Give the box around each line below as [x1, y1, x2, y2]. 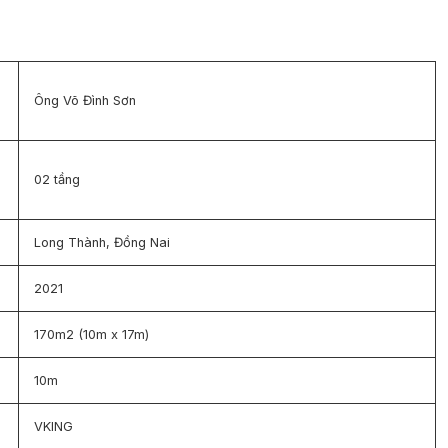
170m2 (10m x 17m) [34, 326, 149, 342]
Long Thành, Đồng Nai [34, 234, 170, 250]
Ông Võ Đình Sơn [34, 92, 136, 108]
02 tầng [34, 171, 80, 187]
